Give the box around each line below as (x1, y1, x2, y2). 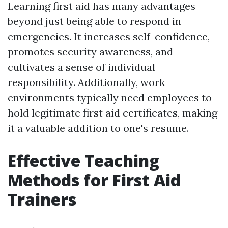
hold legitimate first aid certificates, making (8, 106, 217, 119)
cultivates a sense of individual (8, 61, 155, 73)
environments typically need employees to (8, 91, 212, 104)
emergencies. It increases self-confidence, (8, 30, 210, 43)
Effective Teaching (8, 150, 159, 172)
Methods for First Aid (8, 169, 181, 191)
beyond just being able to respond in (8, 15, 181, 27)
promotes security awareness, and (8, 45, 173, 58)
